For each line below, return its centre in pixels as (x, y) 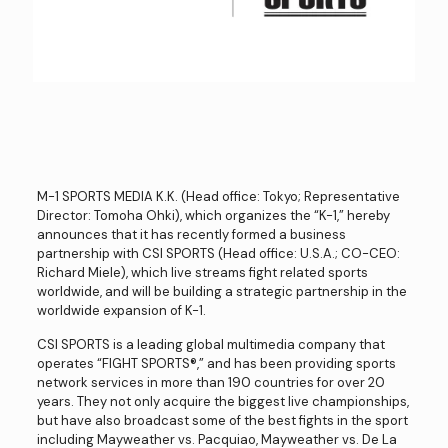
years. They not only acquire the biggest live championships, (222, 402)
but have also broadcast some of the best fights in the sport (222, 421)
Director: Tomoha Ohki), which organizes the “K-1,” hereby (213, 216)
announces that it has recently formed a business (191, 235)
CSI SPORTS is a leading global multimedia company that (210, 345)
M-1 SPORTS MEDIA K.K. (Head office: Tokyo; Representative (218, 197)
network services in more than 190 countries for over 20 (210, 383)
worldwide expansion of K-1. (121, 311)
